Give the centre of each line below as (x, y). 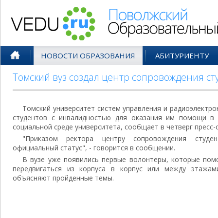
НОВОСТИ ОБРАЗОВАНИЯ (88, 55)
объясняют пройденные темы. (63, 178)
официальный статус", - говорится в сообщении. (94, 148)
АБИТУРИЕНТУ (182, 55)
